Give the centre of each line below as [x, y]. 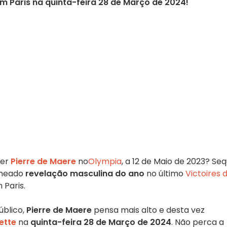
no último [165, 174]
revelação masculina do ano [85, 174]
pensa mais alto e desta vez [148, 210]
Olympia [105, 161]
